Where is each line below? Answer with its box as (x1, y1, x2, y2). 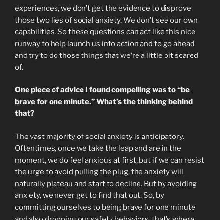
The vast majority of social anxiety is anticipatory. (15, 132, 184, 141)
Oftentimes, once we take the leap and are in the (15, 143, 181, 153)
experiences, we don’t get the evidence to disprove (15, 3, 191, 13)
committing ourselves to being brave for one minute (15, 202, 195, 212)
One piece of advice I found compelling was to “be (15, 85, 190, 95)
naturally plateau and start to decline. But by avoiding (15, 179, 197, 188)
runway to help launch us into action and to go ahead (15, 39, 194, 48)
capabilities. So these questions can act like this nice (15, 27, 195, 36)
